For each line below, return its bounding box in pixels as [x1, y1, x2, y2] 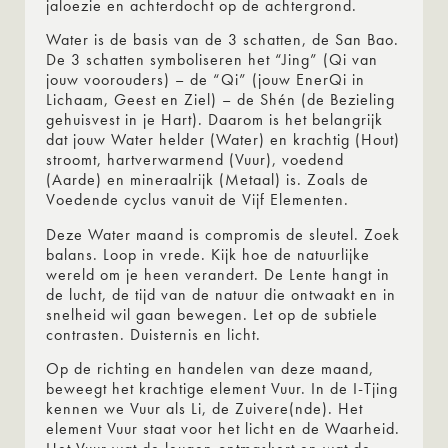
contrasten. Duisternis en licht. [46, 323, 261, 345]
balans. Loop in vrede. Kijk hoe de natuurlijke [46, 243, 370, 265]
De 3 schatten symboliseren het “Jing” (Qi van [46, 49, 378, 71]
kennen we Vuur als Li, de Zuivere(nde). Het [46, 397, 363, 419]
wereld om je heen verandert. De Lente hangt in [46, 263, 390, 285]
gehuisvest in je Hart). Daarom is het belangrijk [46, 109, 383, 131]
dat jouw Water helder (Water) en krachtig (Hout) [46, 129, 400, 151]
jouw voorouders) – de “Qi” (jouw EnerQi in [46, 69, 365, 91]
